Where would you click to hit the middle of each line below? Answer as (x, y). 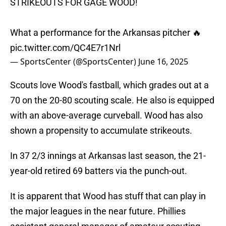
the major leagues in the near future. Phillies (98, 211)
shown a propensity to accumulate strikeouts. (101, 131)
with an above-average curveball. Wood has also (106, 116)
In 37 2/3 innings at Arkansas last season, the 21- (108, 156)
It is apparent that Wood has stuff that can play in (108, 196)
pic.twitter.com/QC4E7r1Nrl (65, 48)
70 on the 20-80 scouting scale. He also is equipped (112, 100)
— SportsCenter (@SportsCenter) (74, 62)
